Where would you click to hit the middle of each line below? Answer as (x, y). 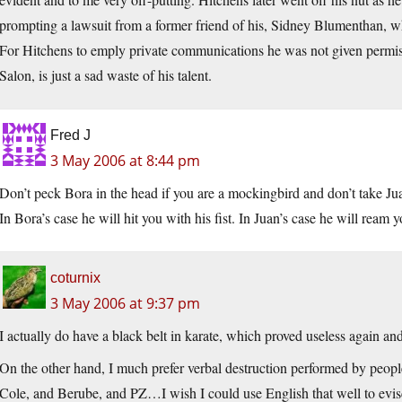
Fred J (70, 135)
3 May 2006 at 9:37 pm (125, 304)
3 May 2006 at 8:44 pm (125, 161)
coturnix (75, 278)
